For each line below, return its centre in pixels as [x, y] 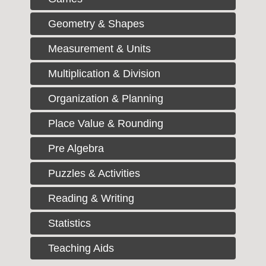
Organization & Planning [105, 98]
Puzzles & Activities [94, 173]
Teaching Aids [81, 248]
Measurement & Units [99, 48]
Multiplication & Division [104, 73]
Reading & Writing [91, 198]
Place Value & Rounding [105, 123]
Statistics [69, 223]
